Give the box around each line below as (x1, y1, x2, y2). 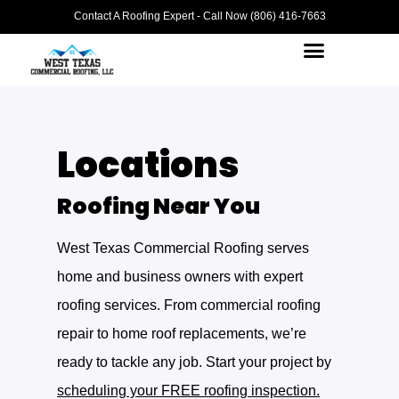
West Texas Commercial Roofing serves (57, 240, 309, 256)
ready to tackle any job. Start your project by (57, 354, 331, 370)
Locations (57, 140, 240, 191)
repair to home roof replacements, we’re (57, 326, 306, 342)
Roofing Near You (57, 191, 260, 223)
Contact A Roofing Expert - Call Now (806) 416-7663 (73, 9, 326, 22)
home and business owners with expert (57, 269, 303, 285)
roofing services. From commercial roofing (57, 297, 321, 313)
